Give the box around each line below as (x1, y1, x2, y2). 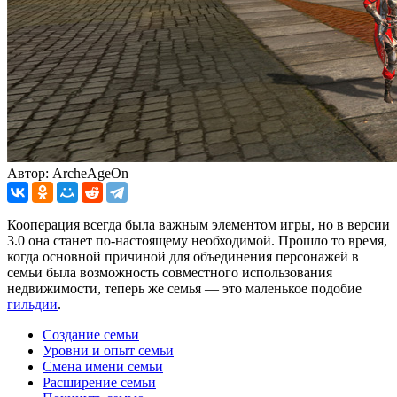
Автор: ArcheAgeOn (7, 165, 128, 181)
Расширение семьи (43, 374, 156, 390)
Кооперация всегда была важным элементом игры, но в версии (7, 216, 390, 232)
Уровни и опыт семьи (43, 342, 174, 358)
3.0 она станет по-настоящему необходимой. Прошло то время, (7, 232, 387, 248)
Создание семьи (43, 326, 139, 342)
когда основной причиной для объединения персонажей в (7, 248, 359, 264)
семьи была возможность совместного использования (7, 264, 332, 280)
